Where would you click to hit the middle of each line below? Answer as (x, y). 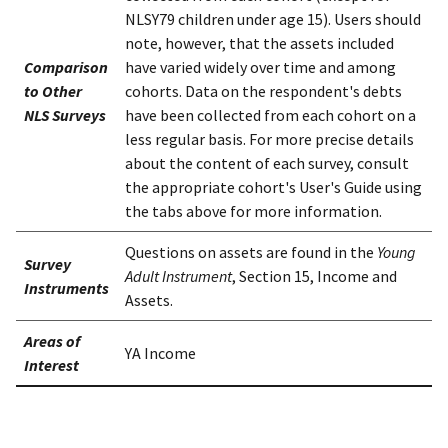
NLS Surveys (65, 115)
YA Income (160, 353)
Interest (51, 365)
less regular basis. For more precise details (269, 139)
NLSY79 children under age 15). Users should (273, 19)
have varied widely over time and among (260, 67)
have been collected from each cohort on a (270, 115)
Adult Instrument (178, 276)
